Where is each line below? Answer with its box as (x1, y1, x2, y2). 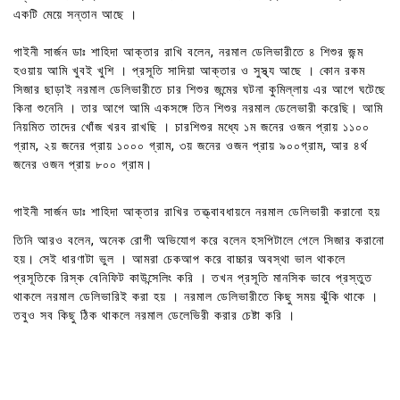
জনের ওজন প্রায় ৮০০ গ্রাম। (13, 157, 153, 173)
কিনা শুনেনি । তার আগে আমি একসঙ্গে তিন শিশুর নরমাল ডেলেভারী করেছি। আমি (13, 101, 383, 117)
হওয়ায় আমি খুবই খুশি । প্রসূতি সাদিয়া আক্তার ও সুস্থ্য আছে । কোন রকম (13, 63, 365, 79)
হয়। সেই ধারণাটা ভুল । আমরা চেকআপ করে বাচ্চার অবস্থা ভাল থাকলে (13, 252, 346, 268)
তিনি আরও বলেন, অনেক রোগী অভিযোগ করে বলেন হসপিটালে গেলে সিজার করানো (13, 233, 385, 249)
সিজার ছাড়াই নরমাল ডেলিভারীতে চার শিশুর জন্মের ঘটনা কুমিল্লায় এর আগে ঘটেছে (13, 82, 386, 98)
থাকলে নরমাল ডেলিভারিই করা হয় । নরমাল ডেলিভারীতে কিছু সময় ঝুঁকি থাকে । (13, 289, 379, 305)
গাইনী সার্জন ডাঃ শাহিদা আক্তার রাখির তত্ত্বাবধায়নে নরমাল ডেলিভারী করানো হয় (13, 204, 380, 220)
